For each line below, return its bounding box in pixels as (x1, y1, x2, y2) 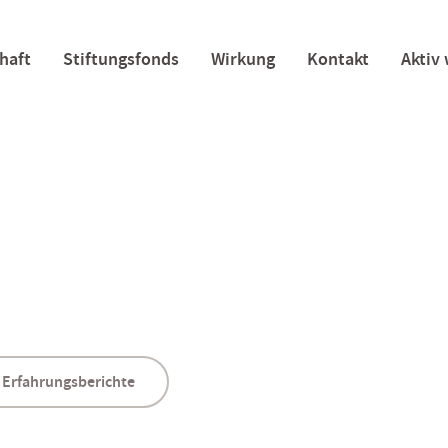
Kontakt (306, 46, 369, 71)
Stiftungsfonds (62, 46, 179, 71)
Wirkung (210, 46, 275, 71)
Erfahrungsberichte (2, 371, 135, 393)
